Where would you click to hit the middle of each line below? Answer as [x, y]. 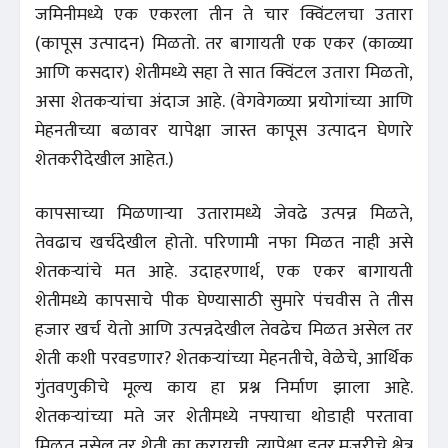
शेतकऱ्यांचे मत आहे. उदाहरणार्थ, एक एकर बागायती [224, 271]
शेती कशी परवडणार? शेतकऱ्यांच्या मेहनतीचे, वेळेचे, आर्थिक [224, 358]
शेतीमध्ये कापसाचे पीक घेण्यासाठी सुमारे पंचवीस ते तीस [224, 300]
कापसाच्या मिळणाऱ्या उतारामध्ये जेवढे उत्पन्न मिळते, [224, 213]
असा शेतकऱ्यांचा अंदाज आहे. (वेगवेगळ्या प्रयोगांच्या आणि [224, 101]
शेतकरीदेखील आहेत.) [104, 159]
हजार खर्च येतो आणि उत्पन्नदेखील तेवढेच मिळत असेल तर [224, 329]
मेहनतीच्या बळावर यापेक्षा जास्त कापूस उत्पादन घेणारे [224, 130]
